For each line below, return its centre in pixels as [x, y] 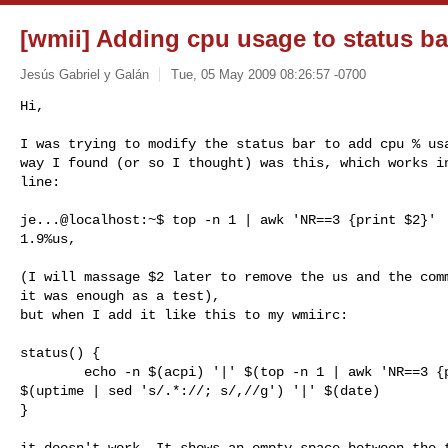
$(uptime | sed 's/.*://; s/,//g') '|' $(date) [200, 390]
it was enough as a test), [120, 295]
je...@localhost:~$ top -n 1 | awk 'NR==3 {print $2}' [228, 219]
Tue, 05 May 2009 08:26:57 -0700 [268, 74]
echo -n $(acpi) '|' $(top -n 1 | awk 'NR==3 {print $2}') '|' [52, 371]
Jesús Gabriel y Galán [84, 74]
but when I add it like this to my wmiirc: [184, 314]
